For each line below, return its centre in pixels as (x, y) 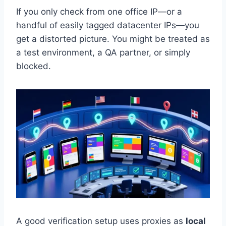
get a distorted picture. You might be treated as (113, 39)
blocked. (34, 66)
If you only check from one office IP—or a (99, 12)
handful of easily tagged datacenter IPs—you (108, 25)
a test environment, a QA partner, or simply (103, 53)
